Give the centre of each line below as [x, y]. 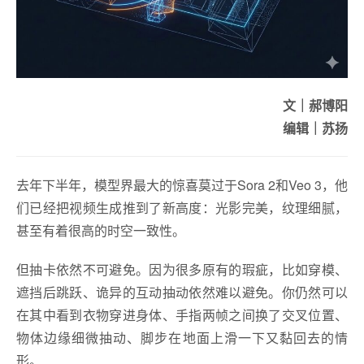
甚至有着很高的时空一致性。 [101, 230]
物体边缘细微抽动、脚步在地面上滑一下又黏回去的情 [182, 337]
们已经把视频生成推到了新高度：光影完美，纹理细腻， [182, 207]
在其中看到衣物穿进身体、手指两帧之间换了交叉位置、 [182, 314]
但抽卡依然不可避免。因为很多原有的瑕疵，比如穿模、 [182, 269]
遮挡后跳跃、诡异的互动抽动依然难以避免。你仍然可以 [182, 292]
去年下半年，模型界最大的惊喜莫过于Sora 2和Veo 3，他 [182, 184]
